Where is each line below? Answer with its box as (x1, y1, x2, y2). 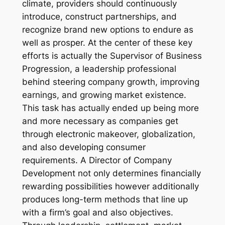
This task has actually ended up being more (22, 103, 199, 114)
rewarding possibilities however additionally (22, 181, 199, 192)
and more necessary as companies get (22, 116, 178, 127)
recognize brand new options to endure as (22, 25, 193, 35)
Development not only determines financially (22, 168, 201, 179)
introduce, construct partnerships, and (22, 12, 177, 22)
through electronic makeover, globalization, (22, 129, 195, 140)
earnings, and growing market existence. (22, 90, 186, 100)
